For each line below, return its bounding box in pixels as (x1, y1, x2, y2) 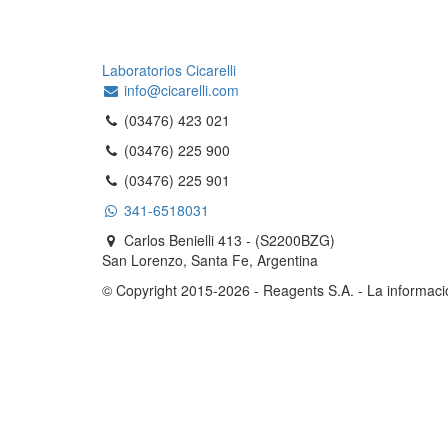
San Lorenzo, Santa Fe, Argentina (102, 250, 318, 270)
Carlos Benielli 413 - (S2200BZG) (124, 230, 335, 250)
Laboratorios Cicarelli (102, 60, 236, 80)
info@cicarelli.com (120, 80, 239, 100)
